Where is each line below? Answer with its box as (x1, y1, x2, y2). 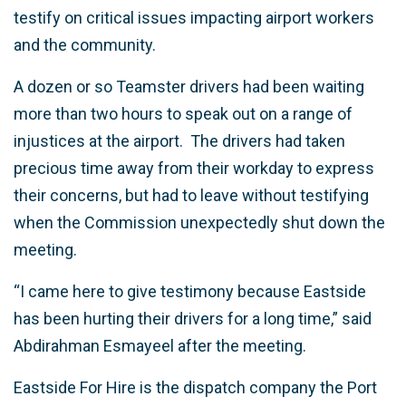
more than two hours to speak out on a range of (14, 104, 353, 124)
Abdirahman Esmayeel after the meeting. (14, 336, 306, 356)
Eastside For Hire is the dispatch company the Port (14, 378, 377, 398)
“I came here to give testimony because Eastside (14, 282, 366, 302)
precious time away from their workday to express (14, 159, 374, 179)
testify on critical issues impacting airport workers (14, 8, 374, 28)
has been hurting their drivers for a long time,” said (14, 309, 372, 329)
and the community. (14, 35, 156, 55)
